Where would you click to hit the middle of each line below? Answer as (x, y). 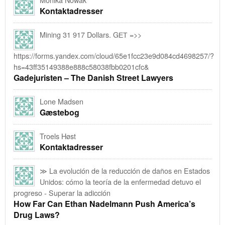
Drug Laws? (37, 214)
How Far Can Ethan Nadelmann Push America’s (104, 203)
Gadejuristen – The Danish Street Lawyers (93, 77)
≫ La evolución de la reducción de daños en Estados (125, 170)
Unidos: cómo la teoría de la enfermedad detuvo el (120, 181)
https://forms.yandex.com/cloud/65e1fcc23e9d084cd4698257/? (114, 55)
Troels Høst (58, 136)
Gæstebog (60, 112)
